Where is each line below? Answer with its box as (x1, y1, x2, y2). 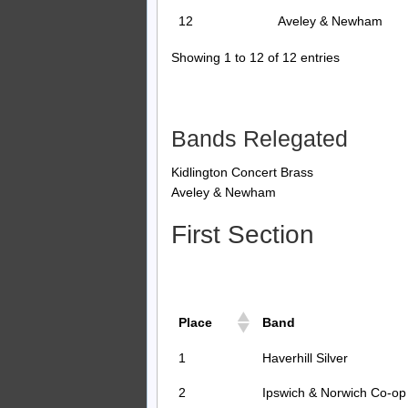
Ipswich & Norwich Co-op (262, 385, 406, 401)
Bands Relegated (171, 125, 348, 151)
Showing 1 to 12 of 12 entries (171, 49, 340, 65)
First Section (171, 220, 314, 250)
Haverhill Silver (262, 351, 348, 366)
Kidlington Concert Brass (171, 165, 313, 180)
